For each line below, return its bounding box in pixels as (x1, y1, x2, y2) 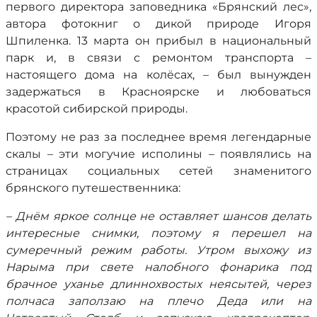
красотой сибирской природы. (6, 102, 188, 115)
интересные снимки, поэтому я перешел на (6, 226, 311, 240)
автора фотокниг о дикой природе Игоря (6, 17, 311, 30)
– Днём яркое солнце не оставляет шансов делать (6, 209, 311, 223)
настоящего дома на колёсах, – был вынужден (6, 68, 311, 81)
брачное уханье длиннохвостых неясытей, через (6, 277, 311, 291)
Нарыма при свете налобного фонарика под (6, 260, 311, 274)
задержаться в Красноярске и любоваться (6, 85, 311, 98)
